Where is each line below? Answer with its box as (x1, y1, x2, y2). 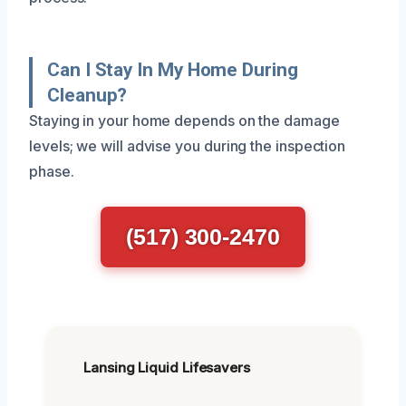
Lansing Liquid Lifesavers (83, 358, 250, 376)
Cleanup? (47, 83, 128, 106)
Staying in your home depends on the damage (29, 111, 340, 130)
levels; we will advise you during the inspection (29, 136, 346, 155)
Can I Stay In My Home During (47, 58, 298, 81)
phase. (29, 161, 74, 180)
